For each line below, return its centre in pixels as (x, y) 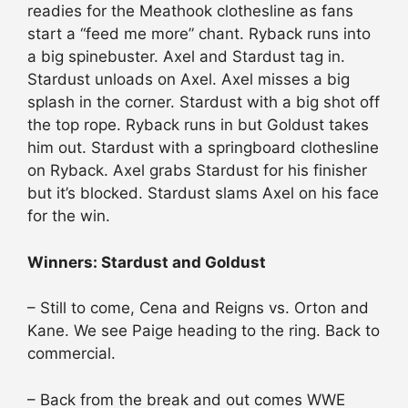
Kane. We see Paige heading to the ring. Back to (204, 331)
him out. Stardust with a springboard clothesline (203, 148)
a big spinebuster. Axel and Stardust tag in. (186, 57)
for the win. (69, 216)
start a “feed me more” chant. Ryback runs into (199, 34)
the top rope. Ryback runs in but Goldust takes (198, 125)
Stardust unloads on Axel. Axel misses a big (189, 80)
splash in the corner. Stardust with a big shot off (204, 102)
